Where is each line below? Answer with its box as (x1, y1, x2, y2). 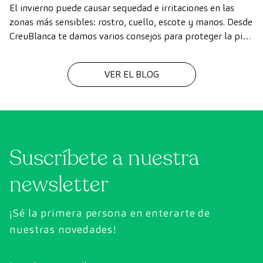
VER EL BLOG (104, 68, 159, 81)
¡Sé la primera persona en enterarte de (9, 206, 211, 220)
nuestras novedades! (9, 222, 117, 237)
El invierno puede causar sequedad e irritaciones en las (9, 2, 234, 15)
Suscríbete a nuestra (9, 144, 200, 173)
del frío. (9, 44, 42, 57)
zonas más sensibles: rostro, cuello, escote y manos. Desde (9, 16, 252, 29)
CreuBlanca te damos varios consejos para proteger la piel (9, 30, 250, 43)
